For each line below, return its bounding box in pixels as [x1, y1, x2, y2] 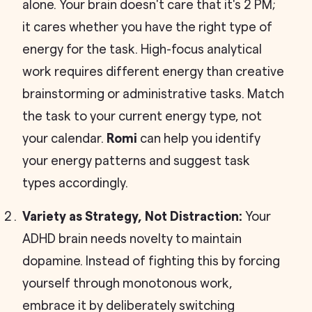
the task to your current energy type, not [22, 110, 262, 123]
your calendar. [22, 132, 107, 145]
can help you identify [137, 132, 260, 145]
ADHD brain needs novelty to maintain [22, 233, 242, 245]
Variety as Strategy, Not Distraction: [22, 210, 242, 223]
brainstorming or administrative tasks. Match [22, 88, 284, 100]
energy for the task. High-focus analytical [22, 43, 262, 56]
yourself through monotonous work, [22, 277, 233, 290]
